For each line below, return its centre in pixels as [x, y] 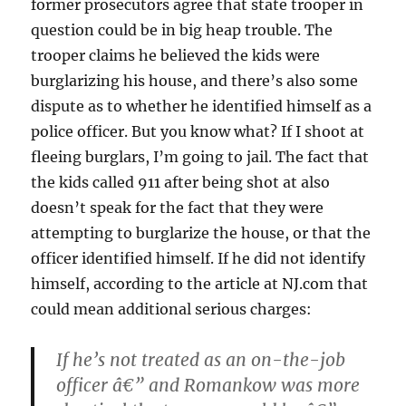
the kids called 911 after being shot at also [181, 182]
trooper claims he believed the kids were [176, 55]
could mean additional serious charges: [172, 309]
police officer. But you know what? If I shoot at [198, 131]
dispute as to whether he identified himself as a [202, 106]
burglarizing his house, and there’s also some [195, 80]
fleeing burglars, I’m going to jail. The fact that [200, 156]
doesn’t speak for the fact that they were [178, 207]
